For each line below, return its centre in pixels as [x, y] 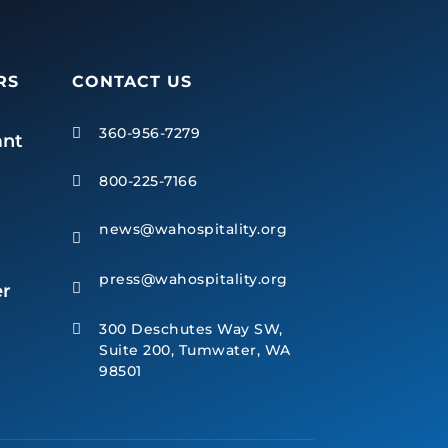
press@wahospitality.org [193, 279]
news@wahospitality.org [193, 229]
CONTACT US [132, 81]
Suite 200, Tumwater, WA [195, 350]
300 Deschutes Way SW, [191, 329]
